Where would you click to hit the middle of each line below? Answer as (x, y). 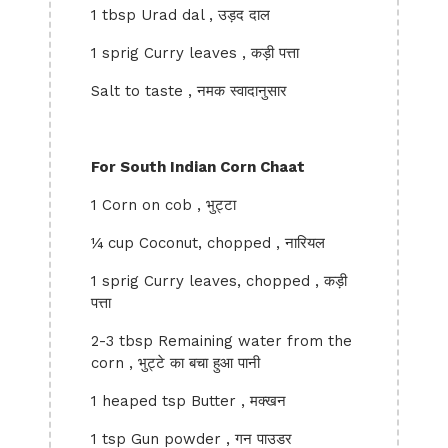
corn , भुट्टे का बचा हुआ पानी (175, 363)
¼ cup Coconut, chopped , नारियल (208, 243)
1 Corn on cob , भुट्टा (163, 205)
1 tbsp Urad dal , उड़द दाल (180, 15)
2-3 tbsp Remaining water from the (221, 341)
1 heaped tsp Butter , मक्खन (188, 401)
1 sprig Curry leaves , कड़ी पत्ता (195, 53)
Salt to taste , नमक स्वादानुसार (189, 91)
